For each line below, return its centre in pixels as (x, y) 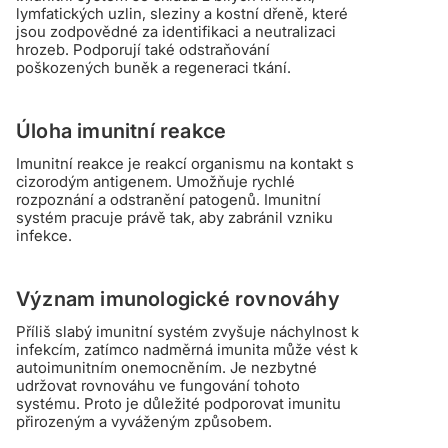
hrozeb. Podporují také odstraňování (143, 49)
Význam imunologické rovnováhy (178, 298)
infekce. (44, 235)
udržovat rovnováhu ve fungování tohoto (158, 385)
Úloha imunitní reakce (121, 130)
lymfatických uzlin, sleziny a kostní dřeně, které (182, 13)
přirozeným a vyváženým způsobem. (144, 421)
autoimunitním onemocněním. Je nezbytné (166, 367)
